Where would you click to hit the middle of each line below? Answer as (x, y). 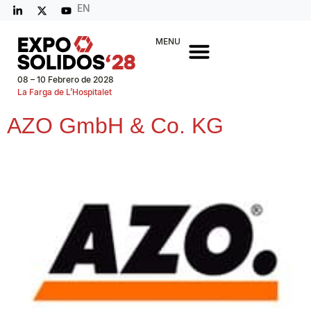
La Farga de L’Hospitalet (65, 92)
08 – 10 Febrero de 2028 (66, 79)
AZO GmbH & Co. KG (115, 126)
